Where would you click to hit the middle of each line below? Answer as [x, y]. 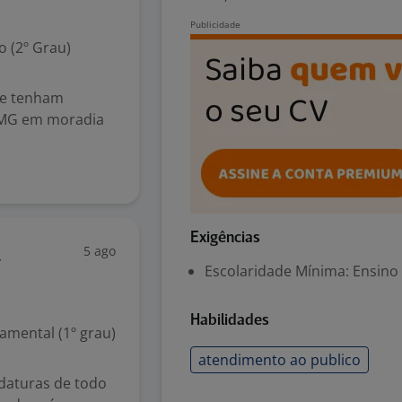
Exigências [225, 238]
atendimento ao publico [280, 360]
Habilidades [230, 321]
